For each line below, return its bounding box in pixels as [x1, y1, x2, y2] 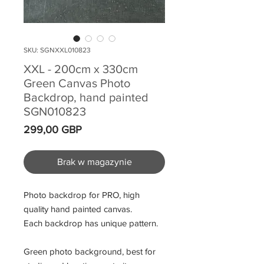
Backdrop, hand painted [24, 91, 148, 104]
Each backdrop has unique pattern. [24, 218, 158, 229]
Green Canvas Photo [24, 77, 130, 90]
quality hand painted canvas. [24, 204, 132, 214]
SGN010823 [24, 105, 86, 118]
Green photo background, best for [24, 246, 156, 257]
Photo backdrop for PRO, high [24, 190, 140, 200]
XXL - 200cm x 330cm [24, 62, 138, 76]
